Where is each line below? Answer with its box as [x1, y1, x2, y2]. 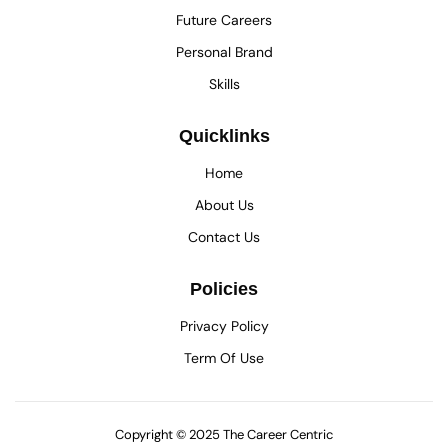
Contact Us [188, 228, 260, 247]
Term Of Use [184, 349, 264, 368]
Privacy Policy [179, 317, 269, 336]
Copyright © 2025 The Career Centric [115, 426, 333, 444]
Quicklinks [178, 126, 270, 147]
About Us [194, 196, 254, 215]
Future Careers [176, 11, 272, 30]
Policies [190, 279, 258, 300]
